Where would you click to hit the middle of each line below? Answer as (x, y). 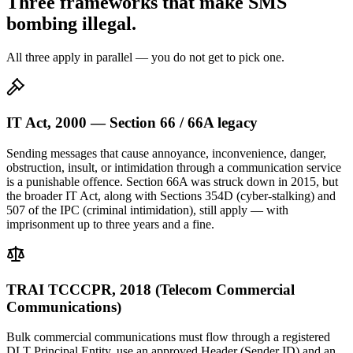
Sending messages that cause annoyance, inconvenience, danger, (166, 153)
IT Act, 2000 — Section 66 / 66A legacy (132, 123)
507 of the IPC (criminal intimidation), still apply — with (147, 210)
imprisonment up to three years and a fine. (110, 224)
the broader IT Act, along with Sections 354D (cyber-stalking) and (171, 195)
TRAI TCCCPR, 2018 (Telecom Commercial (150, 289)
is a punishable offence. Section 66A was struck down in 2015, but (172, 181)
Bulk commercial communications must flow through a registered (168, 337)
